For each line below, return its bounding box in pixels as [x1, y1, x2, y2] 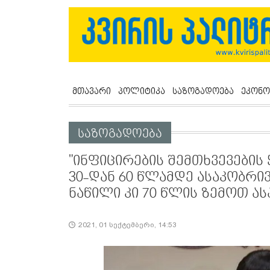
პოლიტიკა [118, 86, 165, 97]
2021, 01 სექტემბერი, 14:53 [78, 221, 177, 230]
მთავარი [72, 86, 111, 97]
